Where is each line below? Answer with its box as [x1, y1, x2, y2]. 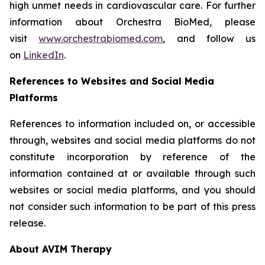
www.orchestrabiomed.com [38, 33, 163, 44]
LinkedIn [23, 49, 64, 61]
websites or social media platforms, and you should [9, 184, 256, 196]
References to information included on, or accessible [9, 118, 256, 130]
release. [9, 217, 46, 229]
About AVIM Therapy [9, 243, 112, 255]
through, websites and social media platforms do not [9, 134, 256, 146]
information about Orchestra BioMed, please [9, 16, 256, 28]
